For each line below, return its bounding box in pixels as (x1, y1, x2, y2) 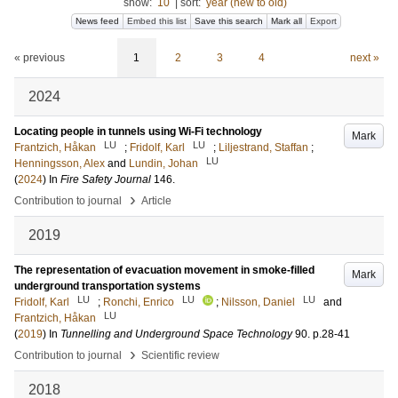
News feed (76, 16, 119, 26)
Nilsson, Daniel (221, 296, 295, 308)
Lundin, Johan (129, 157, 198, 170)
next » (349, 52, 379, 64)
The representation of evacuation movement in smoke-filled (14, 264, 314, 276)
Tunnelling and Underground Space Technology (60, 328, 292, 340)
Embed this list (127, 16, 187, 26)
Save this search (195, 16, 263, 26)
